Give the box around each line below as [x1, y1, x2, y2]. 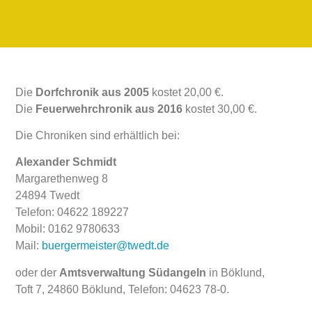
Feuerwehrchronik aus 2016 [36, 102, 183, 115]
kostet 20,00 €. [149, 86, 224, 98]
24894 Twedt [15, 189, 80, 202]
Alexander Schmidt [15, 156, 117, 169]
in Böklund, [206, 266, 265, 279]
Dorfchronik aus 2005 [36, 86, 150, 98]
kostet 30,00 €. [182, 102, 258, 115]
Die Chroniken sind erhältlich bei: [15, 130, 180, 142]
